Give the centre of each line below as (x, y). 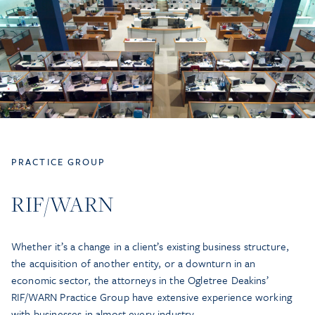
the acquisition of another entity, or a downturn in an (134, 263)
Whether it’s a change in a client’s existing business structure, (150, 246)
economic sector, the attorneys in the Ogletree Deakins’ (140, 280)
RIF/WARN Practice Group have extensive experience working (152, 297)
